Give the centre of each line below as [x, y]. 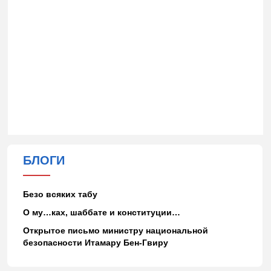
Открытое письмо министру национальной [115, 230]
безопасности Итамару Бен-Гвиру [95, 242]
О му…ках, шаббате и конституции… [101, 212]
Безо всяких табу [60, 194]
